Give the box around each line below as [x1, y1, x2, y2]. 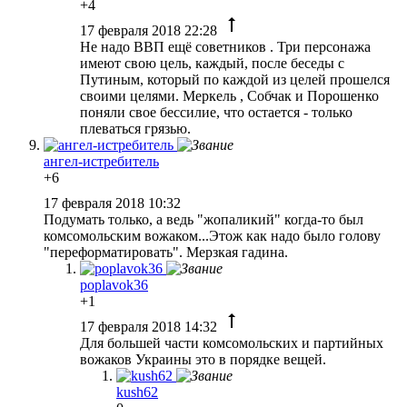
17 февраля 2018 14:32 [80, 318, 221, 334]
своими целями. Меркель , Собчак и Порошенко [80, 87, 379, 104]
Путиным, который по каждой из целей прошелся [80, 71, 390, 87]
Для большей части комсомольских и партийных [80, 334, 383, 351]
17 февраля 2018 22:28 [80, 22, 221, 38]
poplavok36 [80, 276, 148, 293]
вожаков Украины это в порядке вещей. [80, 351, 326, 367]
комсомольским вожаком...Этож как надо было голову [44, 227, 381, 243]
